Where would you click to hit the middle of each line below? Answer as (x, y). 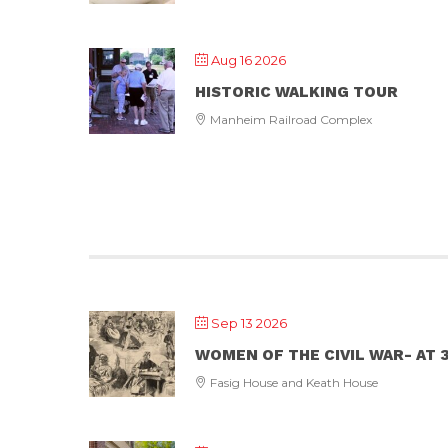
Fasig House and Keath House (292, 382)
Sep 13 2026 (249, 323)
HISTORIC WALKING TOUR (296, 92)
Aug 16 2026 (248, 60)
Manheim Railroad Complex (289, 119)
